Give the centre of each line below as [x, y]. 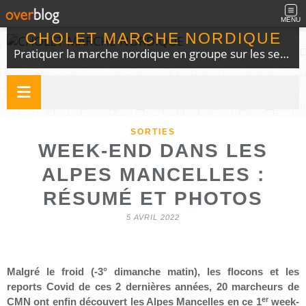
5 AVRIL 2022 [153, 217]
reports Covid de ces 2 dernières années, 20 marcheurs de [153, 287]
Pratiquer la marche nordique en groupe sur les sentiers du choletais [284, 54]
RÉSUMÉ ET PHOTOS [153, 198]
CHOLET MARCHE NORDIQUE [153, 39]
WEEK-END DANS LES [153, 151]
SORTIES [153, 132]
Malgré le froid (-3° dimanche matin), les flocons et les [153, 272]
